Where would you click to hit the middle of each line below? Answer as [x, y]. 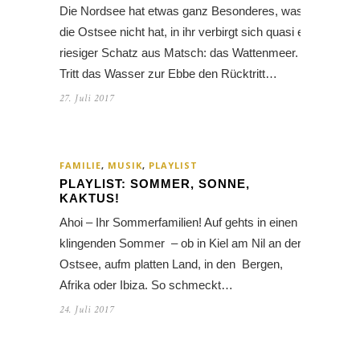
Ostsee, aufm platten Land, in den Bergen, [171, 264]
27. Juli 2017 [87, 99]
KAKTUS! [90, 198]
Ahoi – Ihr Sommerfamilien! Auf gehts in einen [178, 223]
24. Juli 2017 [87, 310]
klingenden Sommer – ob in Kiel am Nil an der [180, 243]
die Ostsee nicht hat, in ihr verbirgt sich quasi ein [186, 32]
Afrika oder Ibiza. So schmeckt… [146, 285]
